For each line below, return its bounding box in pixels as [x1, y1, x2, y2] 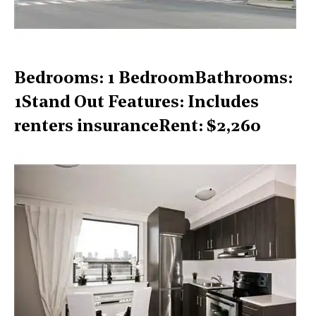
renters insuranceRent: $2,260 [14, 118, 261, 135]
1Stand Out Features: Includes [14, 94, 259, 111]
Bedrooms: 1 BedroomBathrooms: [14, 70, 293, 87]
